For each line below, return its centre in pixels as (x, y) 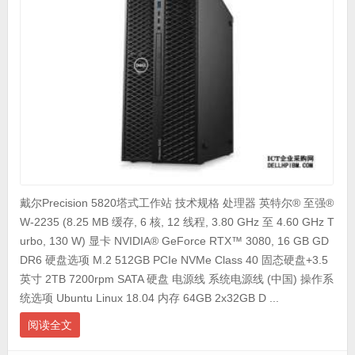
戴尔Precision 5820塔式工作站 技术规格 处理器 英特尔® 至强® (176, 203)
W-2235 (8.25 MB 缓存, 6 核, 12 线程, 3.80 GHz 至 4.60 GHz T (177, 222)
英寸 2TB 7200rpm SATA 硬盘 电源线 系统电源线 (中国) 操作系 (176, 279)
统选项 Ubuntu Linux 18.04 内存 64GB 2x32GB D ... (149, 298)
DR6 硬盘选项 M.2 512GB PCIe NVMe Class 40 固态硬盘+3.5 (174, 260)
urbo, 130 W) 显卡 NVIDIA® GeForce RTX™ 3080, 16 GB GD (174, 241)
